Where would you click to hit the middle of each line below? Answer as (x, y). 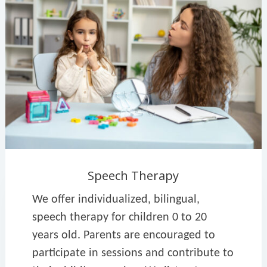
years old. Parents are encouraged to (123, 235)
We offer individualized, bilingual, (116, 199)
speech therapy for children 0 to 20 (119, 217)
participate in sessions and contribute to (133, 253)
